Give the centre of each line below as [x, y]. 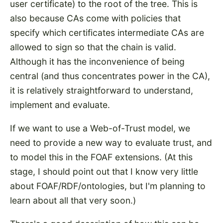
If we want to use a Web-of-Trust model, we [100, 128]
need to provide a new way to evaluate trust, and [111, 143]
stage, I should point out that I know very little [104, 171]
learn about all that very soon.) [73, 200]
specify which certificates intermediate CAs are [107, 33]
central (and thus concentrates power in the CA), [110, 76]
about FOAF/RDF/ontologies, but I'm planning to [108, 186]
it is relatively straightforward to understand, [102, 91]
